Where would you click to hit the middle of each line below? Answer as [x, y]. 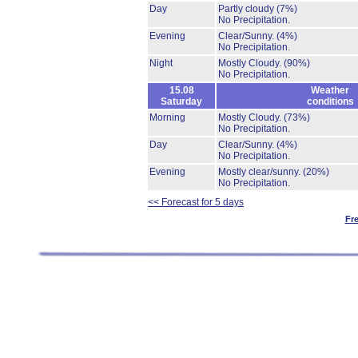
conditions [330, 101]
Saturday [181, 101]
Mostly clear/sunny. [261, 172]
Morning [167, 117]
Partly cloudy [247, 9]
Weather [330, 90]
